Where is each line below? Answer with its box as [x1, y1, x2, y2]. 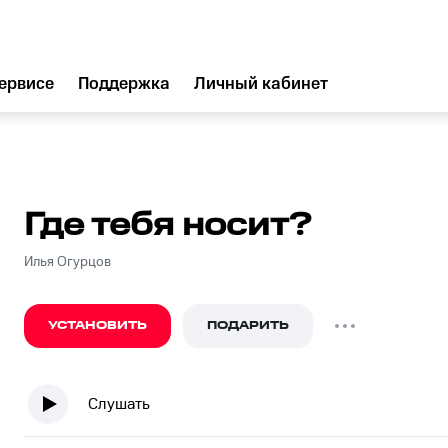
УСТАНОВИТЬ [48, 317, 147, 334]
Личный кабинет [194, 74, 328, 94]
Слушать [88, 394, 150, 414]
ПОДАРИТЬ [207, 317, 289, 334]
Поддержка [78, 74, 170, 94]
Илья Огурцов [24, 254, 111, 270]
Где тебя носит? [24, 207, 311, 244]
